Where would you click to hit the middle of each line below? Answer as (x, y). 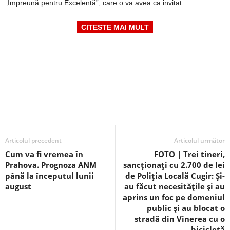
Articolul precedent (33, 140)
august (18, 186)
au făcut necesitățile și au (175, 186)
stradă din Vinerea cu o (180, 219)
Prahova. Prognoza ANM (51, 165)
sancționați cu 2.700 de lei (174, 165)
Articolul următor (199, 140)
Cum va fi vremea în (44, 154)
